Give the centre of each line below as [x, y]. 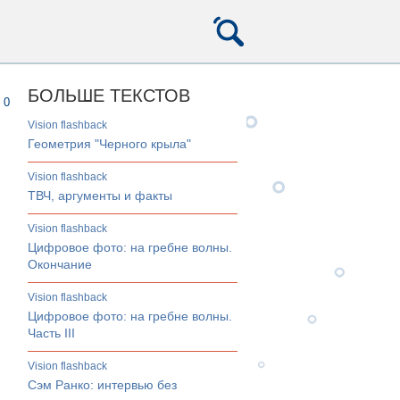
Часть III [51, 333]
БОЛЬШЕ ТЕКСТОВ [109, 96]
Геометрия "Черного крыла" [109, 144]
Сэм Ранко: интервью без [102, 385]
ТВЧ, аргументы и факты [100, 196]
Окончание [60, 264]
